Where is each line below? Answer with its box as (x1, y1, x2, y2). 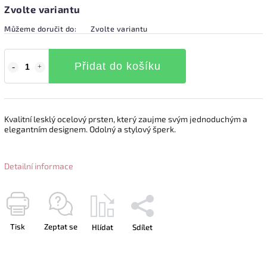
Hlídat (92, 222, 113, 232)
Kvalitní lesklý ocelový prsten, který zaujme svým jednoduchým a (4, 113, 247, 124)
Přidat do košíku (74, 60, 161, 72)
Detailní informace (4, 160, 73, 171)
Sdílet (132, 222, 153, 232)
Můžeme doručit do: (4, 23, 76, 33)
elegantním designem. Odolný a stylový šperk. (4, 123, 176, 134)
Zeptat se (44, 221, 77, 231)
